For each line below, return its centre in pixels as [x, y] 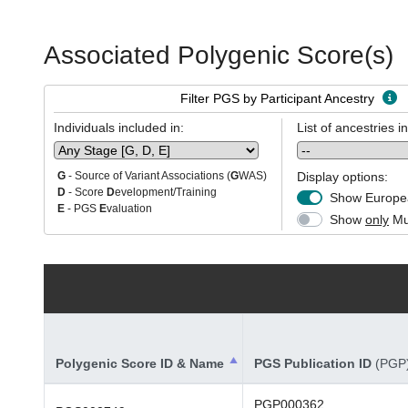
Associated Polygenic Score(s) [219, 55]
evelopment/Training [166, 192]
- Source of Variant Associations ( [148, 176]
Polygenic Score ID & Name [140, 363]
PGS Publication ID [315, 363]
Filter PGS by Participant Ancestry [279, 98]
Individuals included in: [119, 127]
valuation [129, 209]
